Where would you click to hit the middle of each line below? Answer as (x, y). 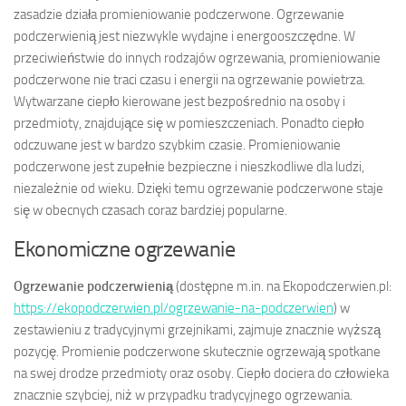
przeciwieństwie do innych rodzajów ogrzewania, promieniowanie (197, 58)
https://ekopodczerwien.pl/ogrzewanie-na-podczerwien (174, 308)
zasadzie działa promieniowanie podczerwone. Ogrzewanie (179, 14)
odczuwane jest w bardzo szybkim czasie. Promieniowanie (177, 145)
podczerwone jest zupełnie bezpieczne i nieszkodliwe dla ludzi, (189, 166)
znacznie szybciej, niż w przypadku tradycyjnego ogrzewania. (183, 395)
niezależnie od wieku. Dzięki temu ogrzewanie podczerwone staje (198, 188)
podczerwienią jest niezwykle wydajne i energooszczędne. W (184, 36)
